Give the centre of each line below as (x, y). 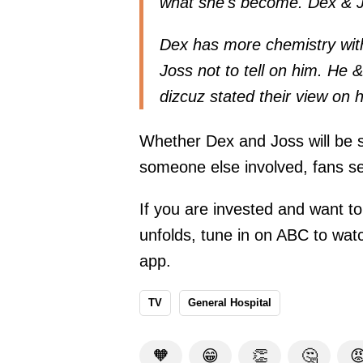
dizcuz (185, 96)
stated (232, 96)
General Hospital (230, 303)
